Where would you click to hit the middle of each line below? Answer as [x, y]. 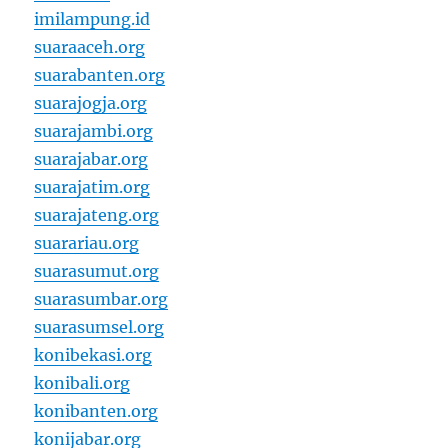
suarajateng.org [97, 215]
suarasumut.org [97, 271]
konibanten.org [96, 411]
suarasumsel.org [99, 327]
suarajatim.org [92, 187]
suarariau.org [87, 243]
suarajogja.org [91, 103]
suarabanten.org [100, 75]
